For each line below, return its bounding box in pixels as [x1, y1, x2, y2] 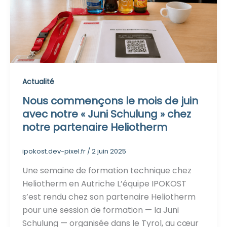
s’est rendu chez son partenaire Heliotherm [22, 191, 196, 203]
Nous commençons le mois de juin [22, 94, 198, 108]
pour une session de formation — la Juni [22, 204, 179, 216]
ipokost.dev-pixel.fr [22, 146, 87, 157]
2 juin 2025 [91, 146, 126, 157]
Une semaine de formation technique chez [22, 164, 192, 176]
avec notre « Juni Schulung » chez [22, 107, 191, 122]
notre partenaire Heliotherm [22, 120, 167, 135]
